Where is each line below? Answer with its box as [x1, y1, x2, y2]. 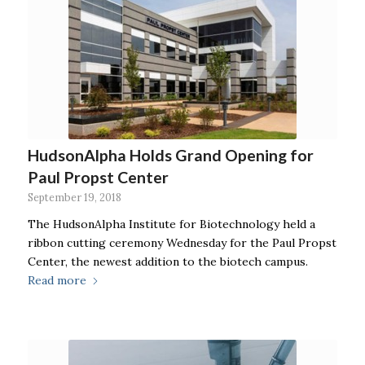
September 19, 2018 [27, 191, 121, 204]
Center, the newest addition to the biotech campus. [27, 254, 308, 270]
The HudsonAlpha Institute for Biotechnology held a [27, 217, 315, 232]
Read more [27, 273, 86, 288]
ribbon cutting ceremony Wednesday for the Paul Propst [27, 235, 336, 251]
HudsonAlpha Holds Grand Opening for [27, 146, 314, 165]
